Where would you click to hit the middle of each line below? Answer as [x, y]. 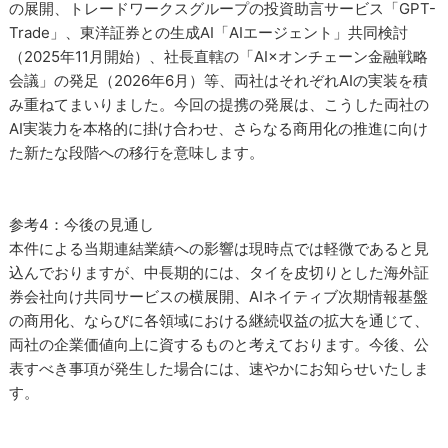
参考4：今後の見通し [82, 224]
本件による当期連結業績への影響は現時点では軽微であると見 [219, 248]
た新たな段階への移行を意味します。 [137, 152]
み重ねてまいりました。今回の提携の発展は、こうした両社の [219, 104]
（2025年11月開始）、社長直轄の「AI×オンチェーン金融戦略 [219, 56]
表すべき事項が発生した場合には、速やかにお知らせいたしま [219, 368]
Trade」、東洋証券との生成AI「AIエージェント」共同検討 [209, 32]
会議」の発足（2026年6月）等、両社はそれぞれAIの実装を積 [219, 80]
